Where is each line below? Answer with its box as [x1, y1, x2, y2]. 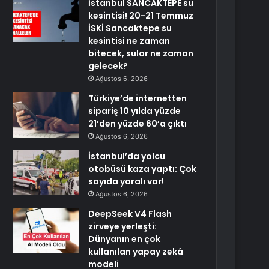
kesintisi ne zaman [88, 35, 171, 47]
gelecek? [88, 60, 128, 72]
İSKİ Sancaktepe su [88, 22, 172, 34]
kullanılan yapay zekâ [88, 246, 184, 258]
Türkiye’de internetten [88, 92, 187, 104]
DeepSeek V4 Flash [88, 208, 172, 220]
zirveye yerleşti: [88, 220, 157, 232]
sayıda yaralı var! [88, 175, 165, 187]
